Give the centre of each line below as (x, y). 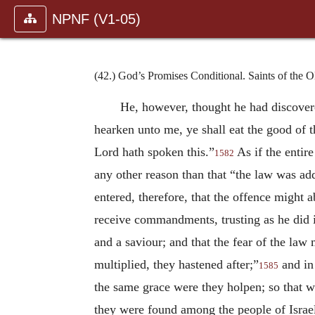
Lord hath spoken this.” (154, 152)
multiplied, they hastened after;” (176, 264)
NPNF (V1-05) (96, 19)
